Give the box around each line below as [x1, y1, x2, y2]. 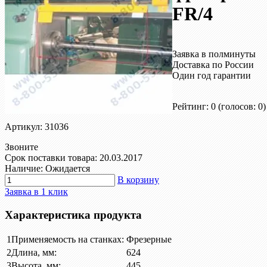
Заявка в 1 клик [5, 186, 68, 197]
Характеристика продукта [5, 208, 142, 221]
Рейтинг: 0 [172, 101, 216, 111]
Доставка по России [172, 59, 254, 70]
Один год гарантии [172, 70, 251, 80]
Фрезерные [126, 234, 172, 245]
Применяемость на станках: [11, 234, 124, 245]
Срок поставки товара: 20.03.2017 [5, 152, 142, 163]
